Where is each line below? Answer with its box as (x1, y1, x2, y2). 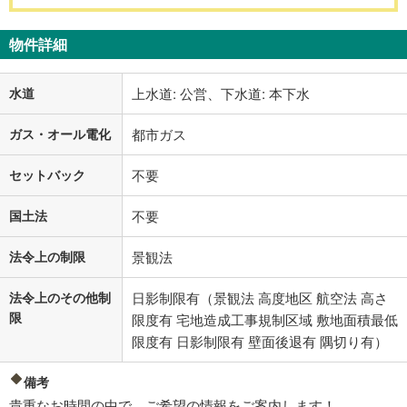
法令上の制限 (9, 247, 85, 266)
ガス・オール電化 (9, 124, 111, 144)
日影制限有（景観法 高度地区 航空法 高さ (132, 288, 388, 308)
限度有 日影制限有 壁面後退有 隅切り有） (132, 332, 388, 352)
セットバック (9, 165, 85, 184)
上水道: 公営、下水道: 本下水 (132, 84, 310, 104)
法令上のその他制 (9, 288, 111, 307)
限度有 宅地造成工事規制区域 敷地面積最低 (132, 310, 398, 330)
